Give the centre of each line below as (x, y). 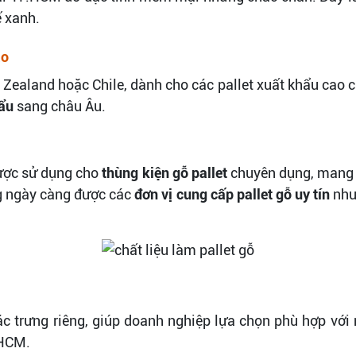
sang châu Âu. (60, 106)
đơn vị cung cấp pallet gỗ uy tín (232, 194)
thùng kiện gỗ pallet (164, 172)
